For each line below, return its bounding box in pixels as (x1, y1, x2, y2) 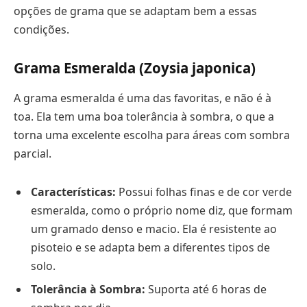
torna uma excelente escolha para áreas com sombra (14, 127, 290, 143)
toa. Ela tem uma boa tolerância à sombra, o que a (14, 108, 274, 124)
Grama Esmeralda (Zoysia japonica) (14, 58, 256, 78)
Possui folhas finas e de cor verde (116, 184, 292, 199)
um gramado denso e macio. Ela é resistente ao (31, 221, 277, 236)
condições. (14, 21, 69, 37)
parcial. (14, 145, 51, 161)
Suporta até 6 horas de (145, 281, 267, 297)
